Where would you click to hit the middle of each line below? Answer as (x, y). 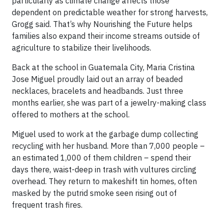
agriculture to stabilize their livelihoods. (82, 48)
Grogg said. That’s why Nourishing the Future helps (102, 24)
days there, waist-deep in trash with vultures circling (104, 170)
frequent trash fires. (47, 205)
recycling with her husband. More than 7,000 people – (108, 146)
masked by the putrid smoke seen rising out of (94, 193)
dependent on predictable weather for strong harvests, (110, 13)
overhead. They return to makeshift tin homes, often (104, 181)
